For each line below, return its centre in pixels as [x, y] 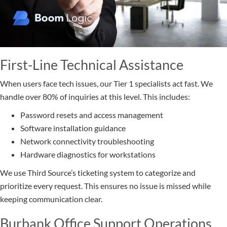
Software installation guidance [73, 128]
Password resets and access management [92, 115]
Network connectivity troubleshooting [87, 141]
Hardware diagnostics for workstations [88, 155]
